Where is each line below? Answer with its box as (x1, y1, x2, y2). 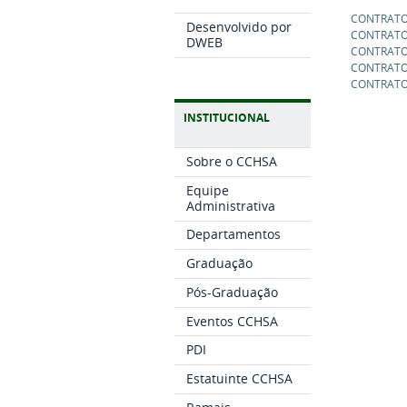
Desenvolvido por (186, 18, 293, 36)
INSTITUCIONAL (184, 110, 270, 126)
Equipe (186, 181, 230, 199)
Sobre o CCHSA (186, 152, 278, 170)
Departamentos (186, 225, 282, 243)
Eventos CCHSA (186, 312, 279, 330)
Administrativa (186, 196, 276, 214)
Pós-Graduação (186, 283, 279, 301)
